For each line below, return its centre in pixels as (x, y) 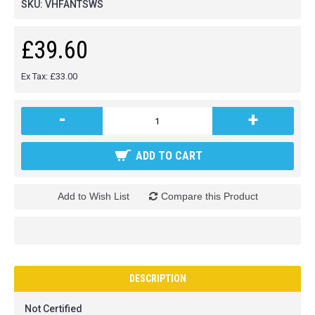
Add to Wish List (93, 196)
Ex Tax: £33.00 (49, 76)
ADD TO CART (169, 156)
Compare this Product (209, 196)
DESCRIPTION (157, 278)
